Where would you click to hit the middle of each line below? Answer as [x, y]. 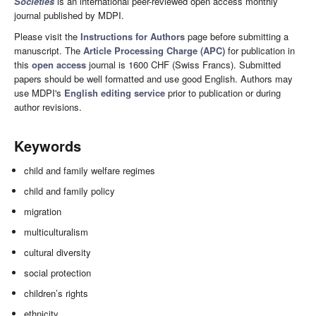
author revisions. [48, 107]
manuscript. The [49, 50]
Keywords [48, 145]
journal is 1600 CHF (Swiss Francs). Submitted [183, 64]
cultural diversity [58, 252]
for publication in [260, 50]
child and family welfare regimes [90, 170]
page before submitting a [237, 36]
